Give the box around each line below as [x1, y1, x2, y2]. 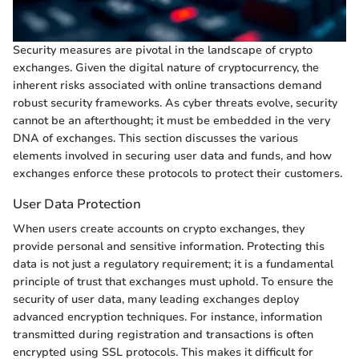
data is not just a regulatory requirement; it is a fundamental [13, 256, 333, 272]
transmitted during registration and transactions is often [13, 327, 313, 343]
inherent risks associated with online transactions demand [13, 78, 322, 94]
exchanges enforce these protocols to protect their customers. [13, 166, 342, 182]
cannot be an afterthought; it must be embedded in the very [13, 113, 330, 129]
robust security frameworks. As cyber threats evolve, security [13, 95, 337, 111]
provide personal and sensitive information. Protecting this [13, 239, 325, 255]
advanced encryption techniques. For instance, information [13, 309, 322, 325]
